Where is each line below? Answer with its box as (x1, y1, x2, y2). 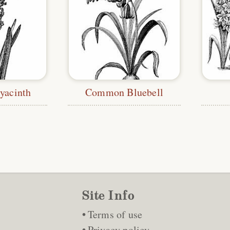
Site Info (81, 188, 135, 203)
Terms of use (87, 207, 143, 221)
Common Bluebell (85, 85, 164, 99)
